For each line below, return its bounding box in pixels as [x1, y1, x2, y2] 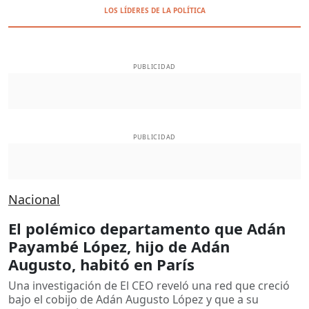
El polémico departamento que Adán [8, 217, 286, 239]
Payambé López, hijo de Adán [8, 235, 230, 257]
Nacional [8, 190, 60, 208]
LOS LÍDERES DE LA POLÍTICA [103, 6, 206, 15]
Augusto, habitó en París [8, 253, 195, 275]
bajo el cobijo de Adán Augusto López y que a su [8, 291, 259, 307]
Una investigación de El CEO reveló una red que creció [8, 277, 290, 293]
